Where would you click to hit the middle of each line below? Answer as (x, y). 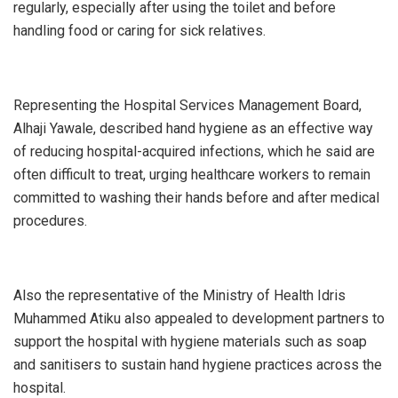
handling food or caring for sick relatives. (139, 31)
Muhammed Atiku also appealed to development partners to (199, 319)
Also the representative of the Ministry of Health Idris (179, 296)
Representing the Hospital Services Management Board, (187, 106)
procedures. (50, 221)
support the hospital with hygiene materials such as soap (190, 342)
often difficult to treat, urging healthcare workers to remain (192, 175)
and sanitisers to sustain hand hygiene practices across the (198, 365)
